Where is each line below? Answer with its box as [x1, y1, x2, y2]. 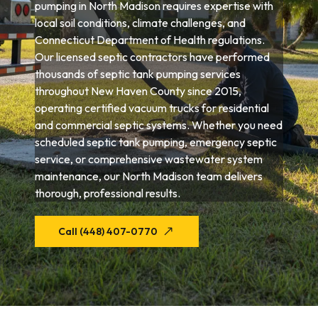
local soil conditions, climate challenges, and [35, 16, 246, 30]
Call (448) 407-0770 [58, 225, 158, 238]
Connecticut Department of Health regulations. [35, 33, 265, 47]
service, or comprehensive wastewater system [35, 152, 263, 166]
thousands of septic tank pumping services [35, 67, 241, 81]
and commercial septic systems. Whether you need [35, 118, 283, 132]
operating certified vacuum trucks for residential [35, 101, 270, 115]
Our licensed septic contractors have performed [35, 50, 270, 64]
